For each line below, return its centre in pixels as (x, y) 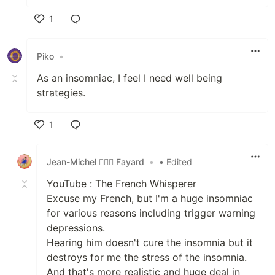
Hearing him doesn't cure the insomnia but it (150, 243)
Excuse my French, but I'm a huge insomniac (150, 199)
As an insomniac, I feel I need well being (130, 78)
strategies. (61, 93)
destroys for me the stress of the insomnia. (147, 258)
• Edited (176, 161)
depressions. (76, 228)
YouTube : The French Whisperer (122, 184)
